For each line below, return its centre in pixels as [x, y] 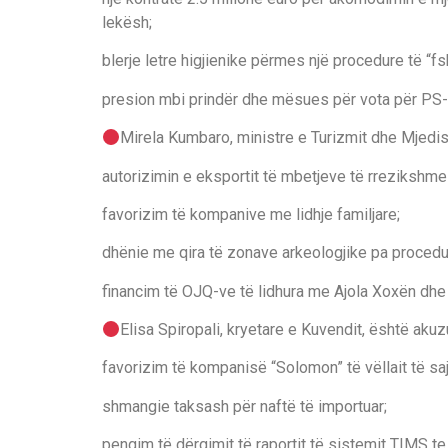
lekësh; [127, 22]
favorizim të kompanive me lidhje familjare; [251, 214]
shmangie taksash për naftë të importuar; [244, 406]
